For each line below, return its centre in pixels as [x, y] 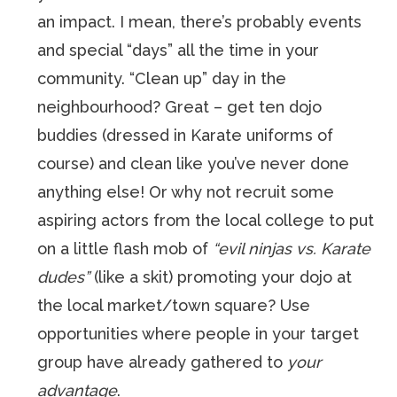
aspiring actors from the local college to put [206, 220]
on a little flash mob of [125, 249]
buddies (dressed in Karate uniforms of [186, 135]
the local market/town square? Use [174, 305]
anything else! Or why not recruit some [186, 192]
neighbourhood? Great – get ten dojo [180, 107]
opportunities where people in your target [198, 334]
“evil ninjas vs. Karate [292, 249]
